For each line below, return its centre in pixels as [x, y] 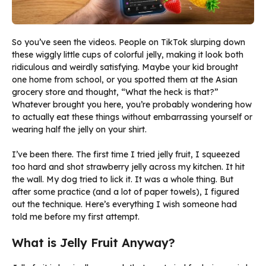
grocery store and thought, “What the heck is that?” [115, 92]
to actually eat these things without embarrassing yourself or [132, 117]
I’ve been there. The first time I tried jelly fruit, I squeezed [126, 155]
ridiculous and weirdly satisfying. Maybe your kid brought [125, 67]
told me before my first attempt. [76, 217]
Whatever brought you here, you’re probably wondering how [132, 105]
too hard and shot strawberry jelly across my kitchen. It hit [128, 167]
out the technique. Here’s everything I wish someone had [124, 205]
